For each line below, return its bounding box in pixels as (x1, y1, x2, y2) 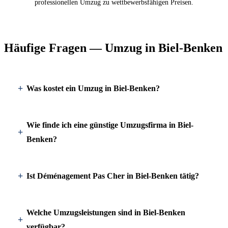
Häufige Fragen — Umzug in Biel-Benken (4, 41, 222, 54)
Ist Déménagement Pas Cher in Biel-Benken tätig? (26, 172, 199, 180)
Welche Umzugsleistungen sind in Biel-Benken (26, 208, 185, 217)
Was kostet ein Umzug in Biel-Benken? (26, 84, 160, 93)
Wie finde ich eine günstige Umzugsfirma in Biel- (26, 121, 193, 129)
